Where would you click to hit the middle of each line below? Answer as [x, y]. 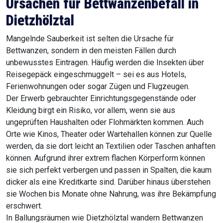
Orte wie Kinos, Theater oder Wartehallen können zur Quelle [109, 134]
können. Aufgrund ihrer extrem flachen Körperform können [106, 158]
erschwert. [24, 206]
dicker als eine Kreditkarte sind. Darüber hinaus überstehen [108, 182]
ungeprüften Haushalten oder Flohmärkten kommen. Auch [105, 122]
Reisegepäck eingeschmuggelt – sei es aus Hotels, [96, 75]
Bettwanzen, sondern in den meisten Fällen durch [91, 51]
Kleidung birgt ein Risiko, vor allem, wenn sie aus [91, 111]
